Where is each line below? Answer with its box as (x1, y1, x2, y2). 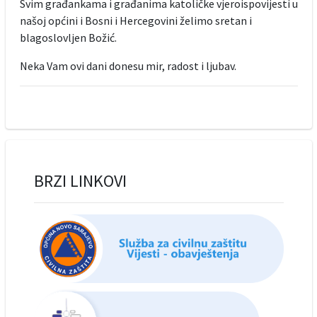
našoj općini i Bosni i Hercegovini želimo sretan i (19, 13, 252, 28)
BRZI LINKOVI (33, 170, 127, 192)
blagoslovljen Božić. (19, 30, 117, 45)
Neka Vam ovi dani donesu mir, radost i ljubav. (19, 59, 236, 74)
